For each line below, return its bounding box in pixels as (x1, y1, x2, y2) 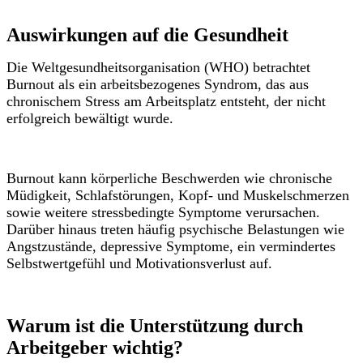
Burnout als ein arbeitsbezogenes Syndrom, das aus (6, 76, 309, 93)
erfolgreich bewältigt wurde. (6, 110, 173, 127)
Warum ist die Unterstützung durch (6, 315, 303, 337)
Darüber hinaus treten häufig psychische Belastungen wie (6, 221, 344, 238)
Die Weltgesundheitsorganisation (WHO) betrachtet (6, 59, 310, 76)
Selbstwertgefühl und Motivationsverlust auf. (6, 255, 272, 272)
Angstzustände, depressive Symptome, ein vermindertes (6, 238, 335, 255)
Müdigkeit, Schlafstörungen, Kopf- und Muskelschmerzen (6, 187, 349, 204)
